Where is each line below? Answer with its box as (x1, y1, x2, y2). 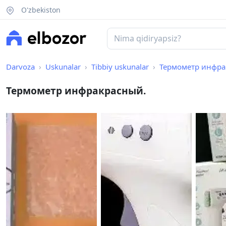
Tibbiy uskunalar (91, 62, 149, 72)
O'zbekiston (19, 5, 61, 15)
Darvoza (6, 62, 35, 72)
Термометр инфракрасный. (6, 84, 146, 98)
